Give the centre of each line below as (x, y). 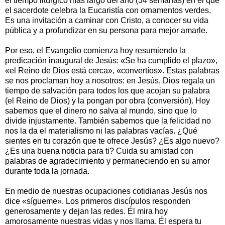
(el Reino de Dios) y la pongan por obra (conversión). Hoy (107, 100)
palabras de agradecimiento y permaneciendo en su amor (107, 161)
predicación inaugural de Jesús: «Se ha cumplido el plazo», (111, 60)
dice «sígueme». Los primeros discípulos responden (98, 201)
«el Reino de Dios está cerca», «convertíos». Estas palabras (112, 70)
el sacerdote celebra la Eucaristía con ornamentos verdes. (108, 10)
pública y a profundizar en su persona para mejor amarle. (106, 30)
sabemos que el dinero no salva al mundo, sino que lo (101, 110)
